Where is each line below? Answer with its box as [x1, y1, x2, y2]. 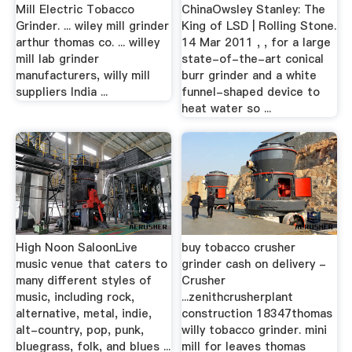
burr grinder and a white [181, 67, 317, 83]
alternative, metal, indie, [15, 305, 152, 321]
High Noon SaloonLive [15, 239, 137, 255]
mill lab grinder [15, 50, 99, 67]
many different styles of [15, 272, 152, 288]
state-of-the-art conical [181, 50, 324, 67]
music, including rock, [15, 288, 134, 305]
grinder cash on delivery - [181, 255, 327, 272]
